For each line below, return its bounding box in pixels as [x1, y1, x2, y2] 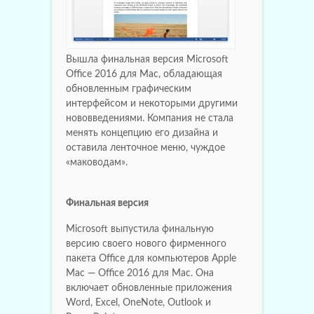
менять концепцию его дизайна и [66, 128, 218, 138]
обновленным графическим [66, 83, 191, 94]
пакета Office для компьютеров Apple [66, 253, 236, 264]
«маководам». [66, 157, 128, 168]
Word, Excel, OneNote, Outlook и [66, 297, 211, 308]
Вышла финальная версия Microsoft [66, 54, 228, 64]
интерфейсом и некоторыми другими [66, 98, 238, 109]
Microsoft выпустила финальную [66, 224, 214, 234]
